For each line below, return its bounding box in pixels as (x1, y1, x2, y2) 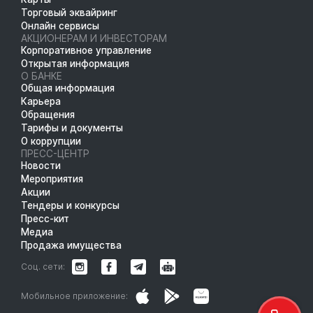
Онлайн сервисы (21, 20, 99, 31)
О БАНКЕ (21, 70, 62, 82)
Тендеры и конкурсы (21, 199, 119, 211)
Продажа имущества (21, 239, 122, 251)
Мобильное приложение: (21, 290, 128, 301)
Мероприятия (21, 173, 83, 184)
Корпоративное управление (21, 44, 152, 56)
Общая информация (21, 82, 115, 94)
